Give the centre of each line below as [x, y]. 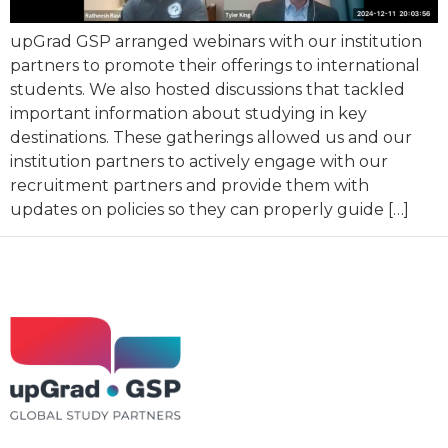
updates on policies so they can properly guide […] [209, 209]
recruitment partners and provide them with [189, 185]
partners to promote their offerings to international [215, 65]
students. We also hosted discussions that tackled [207, 89]
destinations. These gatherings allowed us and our [211, 137]
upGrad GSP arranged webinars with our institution [216, 41]
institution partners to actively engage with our [199, 161]
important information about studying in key [188, 113]
